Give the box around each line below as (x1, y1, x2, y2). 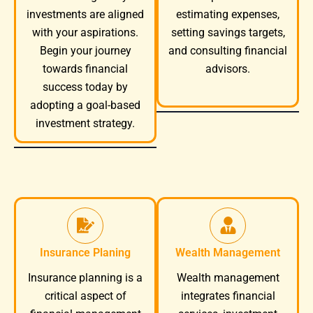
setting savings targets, (170, 26, 285, 39)
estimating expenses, (176, 8, 279, 21)
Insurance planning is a (28, 271, 143, 284)
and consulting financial (168, 44, 287, 57)
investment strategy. (36, 117, 135, 130)
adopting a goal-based (30, 99, 140, 112)
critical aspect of (44, 289, 126, 303)
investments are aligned (27, 8, 144, 21)
